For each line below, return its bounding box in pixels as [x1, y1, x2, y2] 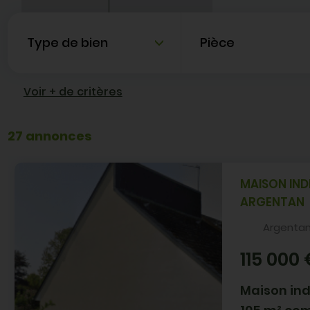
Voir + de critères [23, 83, 122, 100]
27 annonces [8, 127, 93, 145]
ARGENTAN [240, 194, 305, 210]
